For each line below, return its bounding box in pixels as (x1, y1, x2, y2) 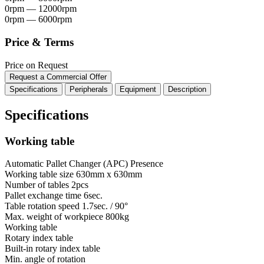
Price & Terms (5, 36, 74, 49)
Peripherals (70, 84, 108, 94)
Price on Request (5, 60, 68, 70)
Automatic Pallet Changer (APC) (5, 159, 128, 169)
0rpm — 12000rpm (5, 4, 77, 14)
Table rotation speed (5, 201, 80, 212)
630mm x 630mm (76, 169, 142, 180)
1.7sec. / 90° (82, 201, 128, 212)
